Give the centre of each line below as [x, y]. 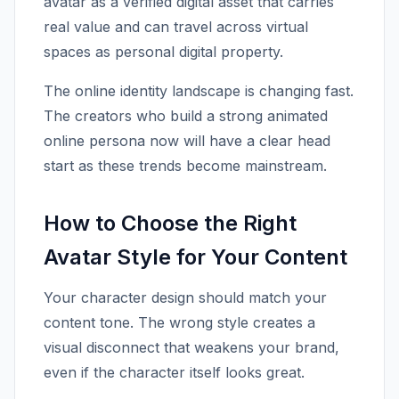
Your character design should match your [185, 297]
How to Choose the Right [170, 223]
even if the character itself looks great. [174, 372]
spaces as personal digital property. [163, 52]
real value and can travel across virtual [176, 27]
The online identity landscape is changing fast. [199, 91]
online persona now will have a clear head [187, 141]
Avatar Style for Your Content [195, 257]
